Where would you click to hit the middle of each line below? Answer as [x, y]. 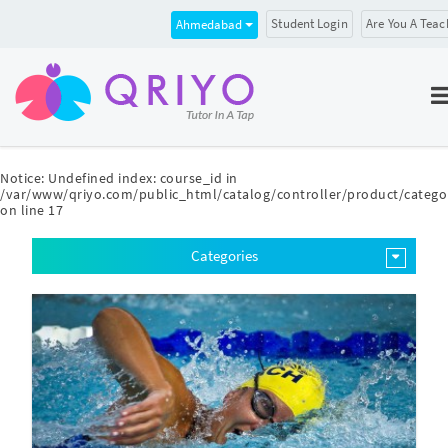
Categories [224, 255]
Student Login [309, 23]
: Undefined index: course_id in [139, 178]
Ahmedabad [210, 24]
